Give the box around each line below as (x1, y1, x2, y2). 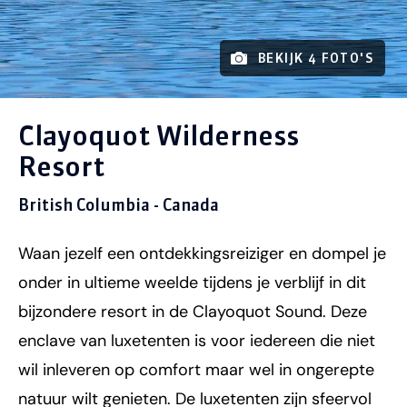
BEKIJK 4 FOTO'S (258, 50, 374, 67)
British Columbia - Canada (18, 194, 219, 216)
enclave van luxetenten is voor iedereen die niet (18, 330, 375, 352)
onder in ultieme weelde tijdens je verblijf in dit (18, 272, 366, 294)
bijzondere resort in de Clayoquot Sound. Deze (18, 301, 367, 323)
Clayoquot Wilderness (18, 118, 299, 154)
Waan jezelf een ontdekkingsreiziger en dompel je (18, 243, 386, 265)
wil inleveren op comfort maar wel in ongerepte (18, 359, 374, 382)
